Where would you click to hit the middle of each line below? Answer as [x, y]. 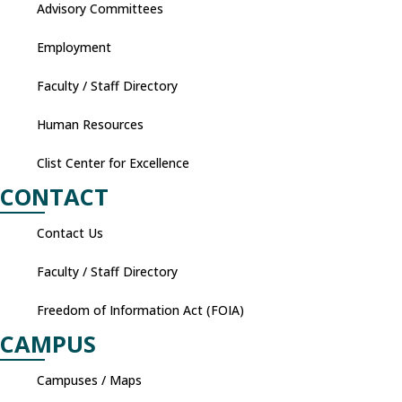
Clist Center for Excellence [113, 163]
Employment [74, 47]
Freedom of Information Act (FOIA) [140, 310]
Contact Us [70, 233]
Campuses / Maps [89, 380]
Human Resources [90, 124]
